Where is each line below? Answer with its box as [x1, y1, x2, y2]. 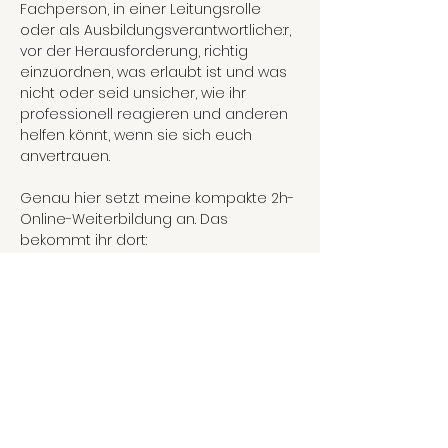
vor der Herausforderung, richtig [20, 41, 252, 61]
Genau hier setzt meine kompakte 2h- [20, 188, 294, 208]
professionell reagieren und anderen [20, 104, 292, 124]
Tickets [20, 402, 92, 428]
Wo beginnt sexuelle [76, 272, 226, 292]
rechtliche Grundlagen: [48, 251, 212, 271]
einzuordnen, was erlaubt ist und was [20, 62, 291, 82]
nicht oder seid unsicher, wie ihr [20, 83, 250, 103]
